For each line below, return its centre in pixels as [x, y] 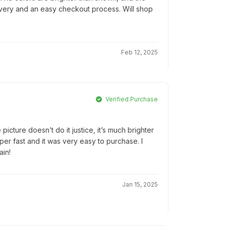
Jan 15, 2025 [140, 185]
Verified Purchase [131, 99]
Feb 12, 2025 [139, 52]
